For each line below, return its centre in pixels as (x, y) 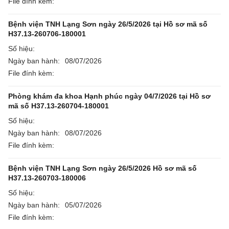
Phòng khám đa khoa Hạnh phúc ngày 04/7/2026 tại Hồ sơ (109, 96)
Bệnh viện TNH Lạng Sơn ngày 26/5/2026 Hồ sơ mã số (102, 168)
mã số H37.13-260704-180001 (59, 106)
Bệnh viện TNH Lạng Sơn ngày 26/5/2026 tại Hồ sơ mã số (108, 24)
